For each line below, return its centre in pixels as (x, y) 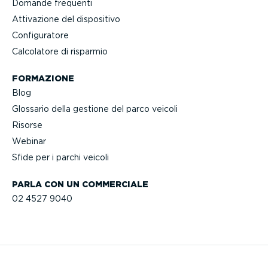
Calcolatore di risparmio (60, 52)
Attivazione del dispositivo (66, 19)
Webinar (29, 141)
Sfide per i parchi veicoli (60, 158)
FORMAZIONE (43, 78)
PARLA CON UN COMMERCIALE (80, 184)
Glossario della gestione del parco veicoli (95, 109)
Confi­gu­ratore (40, 36)
